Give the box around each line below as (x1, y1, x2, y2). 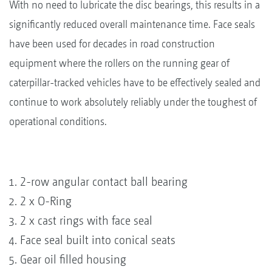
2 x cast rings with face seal (20, 213, 152, 228)
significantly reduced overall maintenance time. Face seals (9, 17, 255, 30)
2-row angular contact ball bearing (20, 174, 188, 189)
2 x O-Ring (20, 194, 72, 208)
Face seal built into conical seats (20, 233, 175, 247)
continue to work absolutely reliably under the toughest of (9, 95, 257, 108)
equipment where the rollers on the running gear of (9, 56, 229, 69)
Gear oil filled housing (20, 252, 126, 267)
